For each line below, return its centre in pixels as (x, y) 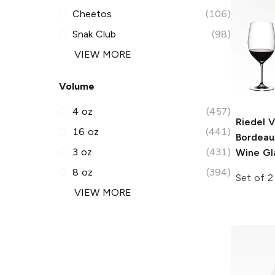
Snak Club (95, 34)
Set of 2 (254, 177)
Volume (77, 86)
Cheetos (92, 14)
